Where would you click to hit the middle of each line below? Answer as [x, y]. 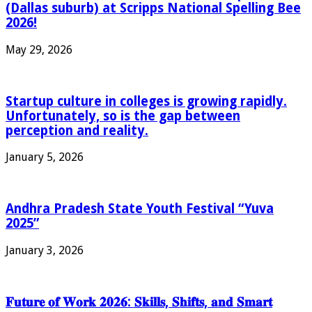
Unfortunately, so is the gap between [123, 116]
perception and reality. [77, 130]
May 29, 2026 [39, 49]
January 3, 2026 [45, 250]
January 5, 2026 [45, 157]
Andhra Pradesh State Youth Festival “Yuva [140, 209]
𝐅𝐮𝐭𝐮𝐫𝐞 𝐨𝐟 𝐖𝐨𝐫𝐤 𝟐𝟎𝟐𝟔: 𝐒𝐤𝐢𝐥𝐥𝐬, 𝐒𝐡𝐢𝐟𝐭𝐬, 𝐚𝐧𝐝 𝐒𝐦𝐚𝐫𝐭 [139, 302]
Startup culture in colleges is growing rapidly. [146, 101]
